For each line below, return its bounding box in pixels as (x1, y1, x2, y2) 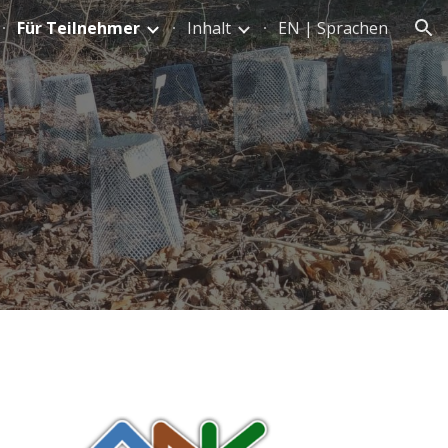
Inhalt (187, 17, 231, 39)
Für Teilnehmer (17, 17, 140, 39)
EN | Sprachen (278, 17, 388, 39)
